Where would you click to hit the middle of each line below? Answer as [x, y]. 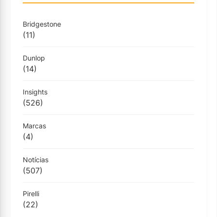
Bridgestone [42, 24]
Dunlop [34, 58]
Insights [35, 92]
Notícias [36, 160]
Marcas [34, 126]
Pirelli [31, 194]
